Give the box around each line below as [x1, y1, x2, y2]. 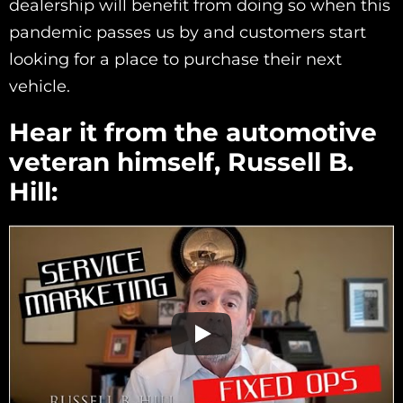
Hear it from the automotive [9, 117, 377, 148]
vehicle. [9, 76, 70, 97]
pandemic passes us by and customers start [9, 22, 366, 43]
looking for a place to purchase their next [9, 49, 342, 70]
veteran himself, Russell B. [9, 147, 354, 178]
